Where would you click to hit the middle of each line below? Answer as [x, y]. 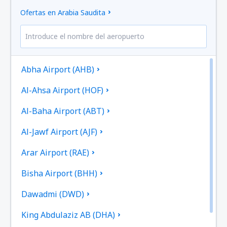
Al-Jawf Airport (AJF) [60, 132]
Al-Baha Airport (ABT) [63, 111]
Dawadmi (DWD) [53, 194]
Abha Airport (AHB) [58, 70]
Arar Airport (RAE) [55, 153]
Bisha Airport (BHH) [60, 174]
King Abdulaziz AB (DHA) [68, 215]
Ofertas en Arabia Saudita [63, 13]
